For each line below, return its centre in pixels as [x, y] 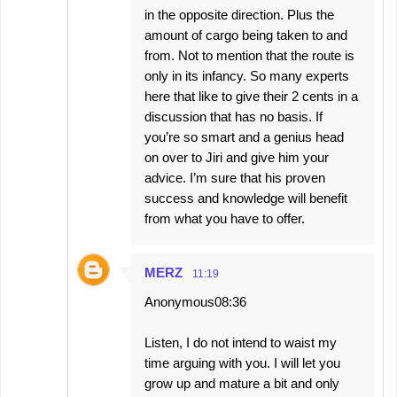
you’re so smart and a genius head [244, 136]
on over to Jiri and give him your [237, 157]
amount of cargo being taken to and [246, 35]
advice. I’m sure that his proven [235, 177]
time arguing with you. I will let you [242, 362]
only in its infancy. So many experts [247, 75]
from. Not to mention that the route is [249, 55]
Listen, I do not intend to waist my [241, 342]
